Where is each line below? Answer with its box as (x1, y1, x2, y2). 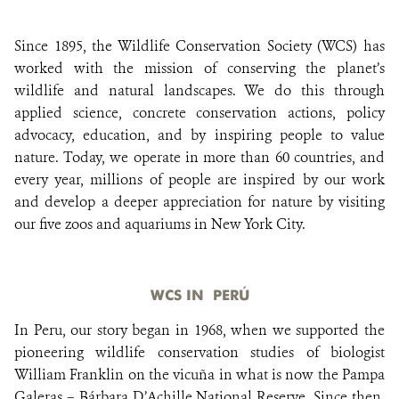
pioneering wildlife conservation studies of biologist (14, 343, 385, 362)
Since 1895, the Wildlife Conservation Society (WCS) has (14, 37, 385, 55)
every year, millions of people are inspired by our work (14, 170, 385, 189)
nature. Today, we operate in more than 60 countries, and (14, 148, 385, 167)
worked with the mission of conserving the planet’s (14, 59, 385, 77)
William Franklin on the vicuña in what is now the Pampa (14, 365, 385, 384)
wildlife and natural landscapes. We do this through (14, 81, 385, 100)
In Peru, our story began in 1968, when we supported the (14, 321, 385, 339)
